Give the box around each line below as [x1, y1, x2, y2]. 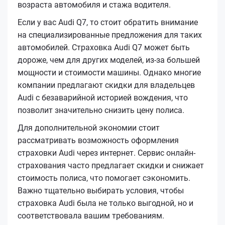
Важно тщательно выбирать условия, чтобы [18, 185, 184, 195]
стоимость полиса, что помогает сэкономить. [18, 173, 190, 183]
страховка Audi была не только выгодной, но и [18, 198, 193, 208]
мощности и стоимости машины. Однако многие [18, 67, 201, 77]
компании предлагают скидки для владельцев [18, 80, 195, 90]
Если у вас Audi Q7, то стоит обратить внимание [18, 17, 198, 27]
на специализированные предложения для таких [18, 30, 202, 40]
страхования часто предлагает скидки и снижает [18, 160, 204, 170]
